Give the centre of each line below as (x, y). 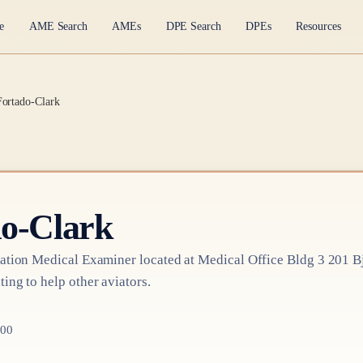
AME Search (58, 27)
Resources (318, 27)
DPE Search (193, 27)
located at (167, 259)
